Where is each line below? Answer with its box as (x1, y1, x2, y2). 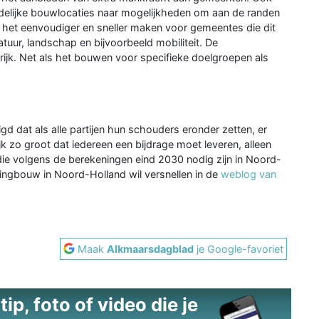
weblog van (221, 167, 276, 180)
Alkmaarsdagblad (107, 242, 194, 255)
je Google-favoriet (194, 242, 284, 255)
